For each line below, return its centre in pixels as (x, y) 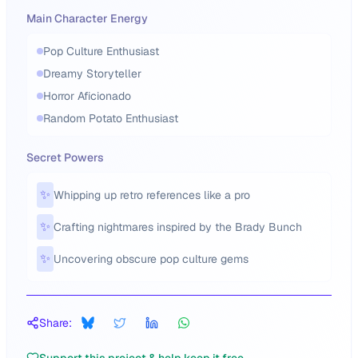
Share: (56, 323)
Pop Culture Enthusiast (101, 51)
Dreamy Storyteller (92, 74)
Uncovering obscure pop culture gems (151, 259)
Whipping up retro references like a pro (152, 195)
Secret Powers (65, 157)
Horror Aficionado (87, 96)
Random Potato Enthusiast (111, 118)
